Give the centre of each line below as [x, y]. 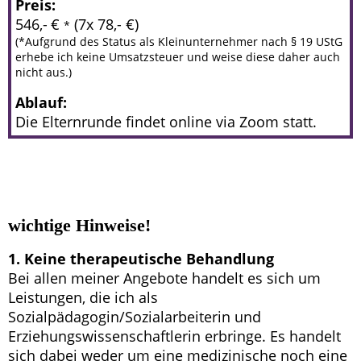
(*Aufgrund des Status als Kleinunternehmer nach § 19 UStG [179, 41]
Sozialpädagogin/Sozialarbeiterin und [135, 317]
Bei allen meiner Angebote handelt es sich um [164, 278]
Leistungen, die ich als [83, 297]
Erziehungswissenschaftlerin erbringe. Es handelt [174, 336]
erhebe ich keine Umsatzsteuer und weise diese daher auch [178, 56]
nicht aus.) [44, 72]
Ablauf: [41, 102]
